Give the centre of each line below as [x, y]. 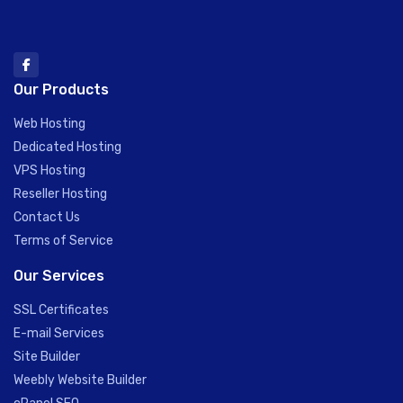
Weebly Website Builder [80, 380]
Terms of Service [63, 241]
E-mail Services [59, 333]
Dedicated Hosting [67, 147]
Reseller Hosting [60, 194]
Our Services [59, 276]
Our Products [61, 90]
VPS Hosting [49, 170]
